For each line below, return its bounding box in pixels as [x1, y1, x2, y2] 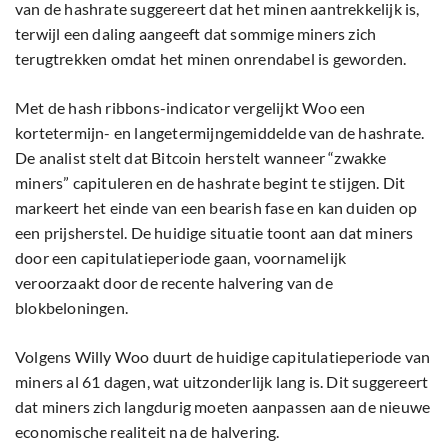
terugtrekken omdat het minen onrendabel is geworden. [15, 49, 407, 69]
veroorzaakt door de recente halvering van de [15, 273, 333, 293]
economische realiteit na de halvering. [15, 422, 280, 442]
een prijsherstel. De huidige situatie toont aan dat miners [15, 223, 414, 243]
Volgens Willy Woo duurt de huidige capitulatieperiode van [15, 347, 431, 367]
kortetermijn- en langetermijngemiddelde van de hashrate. [15, 123, 425, 143]
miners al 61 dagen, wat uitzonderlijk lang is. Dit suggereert [15, 372, 429, 392]
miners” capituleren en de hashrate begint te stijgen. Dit [15, 173, 406, 193]
